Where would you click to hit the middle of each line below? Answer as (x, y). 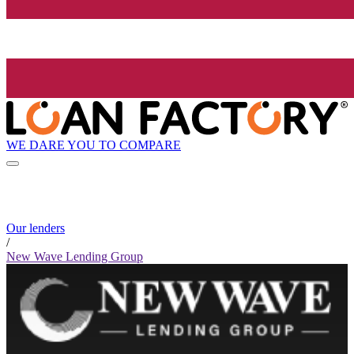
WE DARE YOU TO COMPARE (94, 145)
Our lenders (36, 228)
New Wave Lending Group (75, 257)
